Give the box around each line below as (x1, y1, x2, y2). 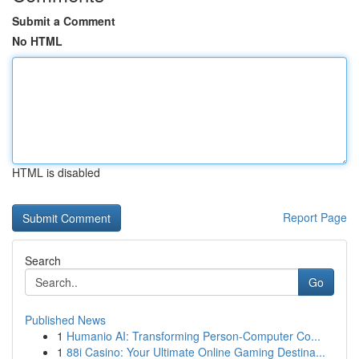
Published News (25, 312, 106, 328)
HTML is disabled (12, 164, 100, 180)
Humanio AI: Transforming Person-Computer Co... (67, 328, 321, 344)
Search (25, 252, 61, 268)
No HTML (12, 33, 63, 49)
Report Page (283, 209, 347, 225)
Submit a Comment (12, 13, 115, 29)
